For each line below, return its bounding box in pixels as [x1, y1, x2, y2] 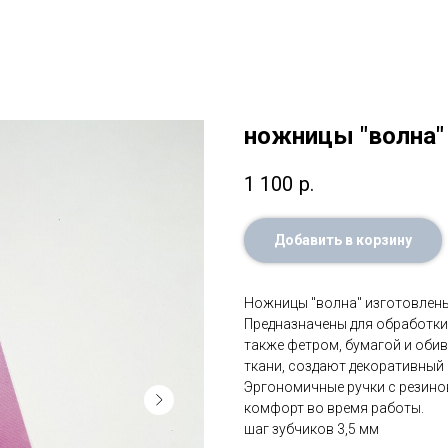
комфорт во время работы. [244, 400, 424, 417]
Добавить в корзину [274, 232, 412, 249]
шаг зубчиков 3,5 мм [244, 421, 379, 438]
